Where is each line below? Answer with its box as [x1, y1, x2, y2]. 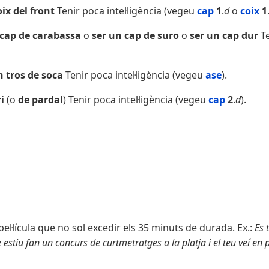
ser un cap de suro [92, 29, 181, 43]
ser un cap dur [190, 29, 258, 43]
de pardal [16, 93, 63, 107]
